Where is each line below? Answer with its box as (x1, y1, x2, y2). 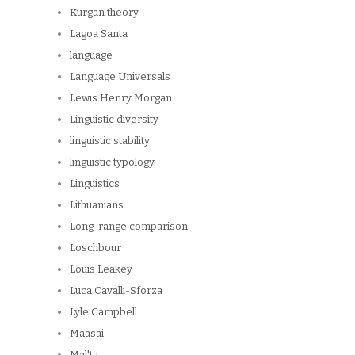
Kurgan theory (70, 6, 139, 19)
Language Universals (70, 71, 170, 83)
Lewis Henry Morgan (70, 92, 172, 105)
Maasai (70, 327, 104, 340)
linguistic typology (70, 156, 155, 169)
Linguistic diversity (70, 113, 158, 126)
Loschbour (70, 242, 121, 254)
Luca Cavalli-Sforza (70, 284, 162, 297)
